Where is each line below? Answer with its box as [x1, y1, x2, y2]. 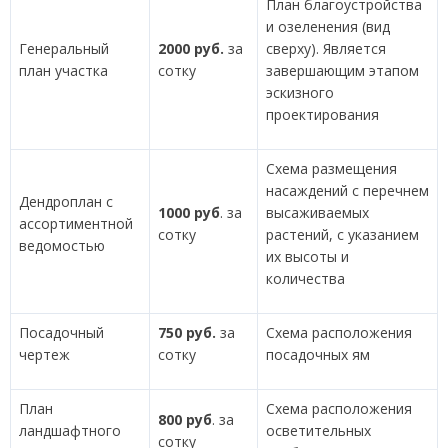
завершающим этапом [266, 61, 419, 80]
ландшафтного [19, 421, 121, 440]
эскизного [266, 83, 334, 102]
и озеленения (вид [266, 17, 390, 36]
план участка [19, 61, 112, 80]
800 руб [158, 410, 212, 429]
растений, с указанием [266, 225, 419, 244]
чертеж [19, 345, 70, 364]
